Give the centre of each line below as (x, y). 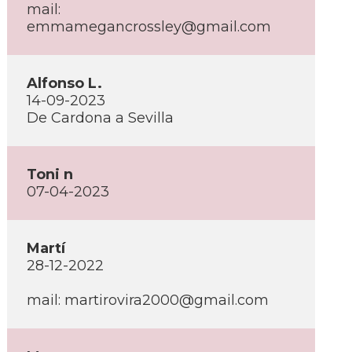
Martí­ (46, 248)
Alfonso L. (64, 83)
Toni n (50, 174)
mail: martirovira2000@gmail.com (148, 300)
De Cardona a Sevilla (100, 118)
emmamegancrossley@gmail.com (149, 27)
